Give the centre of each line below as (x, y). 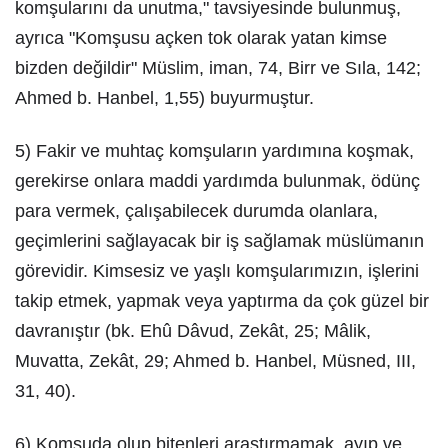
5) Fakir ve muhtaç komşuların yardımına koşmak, (214, 151)
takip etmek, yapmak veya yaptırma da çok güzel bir (222, 301)
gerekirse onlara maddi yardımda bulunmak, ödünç (217, 181)
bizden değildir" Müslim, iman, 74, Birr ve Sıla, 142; (218, 68)
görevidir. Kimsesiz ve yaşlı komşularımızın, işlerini (217, 271)
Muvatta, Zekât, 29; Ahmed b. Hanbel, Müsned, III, (215, 361)
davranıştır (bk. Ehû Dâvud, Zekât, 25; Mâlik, (193, 331)
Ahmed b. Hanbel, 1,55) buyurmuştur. (164, 98)
